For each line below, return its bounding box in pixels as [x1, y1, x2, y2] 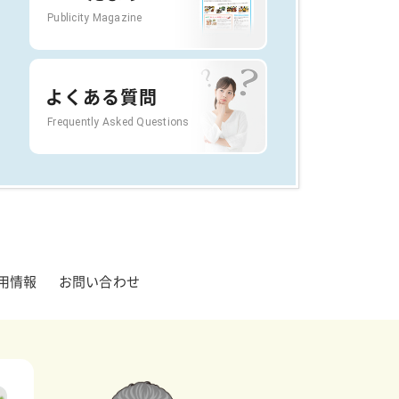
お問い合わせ [58, 273, 140, 290]
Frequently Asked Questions [47, 115, 190, 128]
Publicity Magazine [47, 11, 142, 24]
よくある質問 [45, 86, 158, 109]
